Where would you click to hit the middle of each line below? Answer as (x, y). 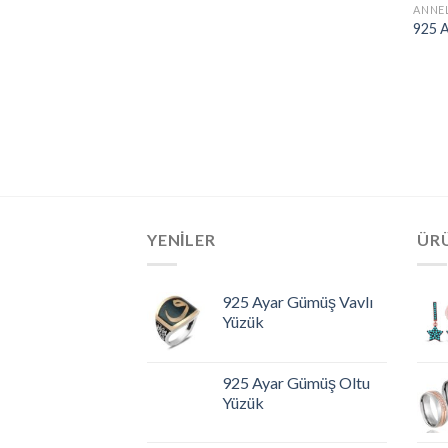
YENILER (181, 239)
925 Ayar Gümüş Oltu (296, 382)
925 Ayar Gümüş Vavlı (297, 301)
